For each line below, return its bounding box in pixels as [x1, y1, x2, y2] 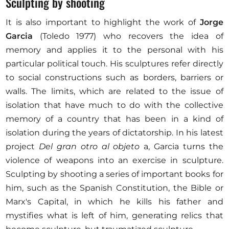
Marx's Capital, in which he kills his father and [6, 197, 223, 207]
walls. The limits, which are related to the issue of [6, 86, 223, 97]
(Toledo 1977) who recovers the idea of [33, 31, 223, 41]
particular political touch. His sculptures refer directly [6, 59, 223, 69]
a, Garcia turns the [140, 142, 223, 152]
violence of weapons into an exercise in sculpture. [6, 155, 223, 166]
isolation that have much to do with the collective [6, 100, 223, 110]
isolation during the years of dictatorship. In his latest [6, 128, 223, 138]
